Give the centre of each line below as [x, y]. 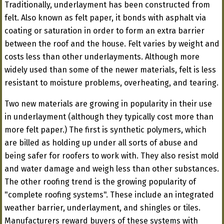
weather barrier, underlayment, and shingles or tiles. [102, 208]
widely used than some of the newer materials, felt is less [110, 70]
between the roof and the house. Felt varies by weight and [112, 44]
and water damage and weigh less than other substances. [112, 169]
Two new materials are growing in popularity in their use [108, 104]
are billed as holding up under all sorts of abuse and [101, 143]
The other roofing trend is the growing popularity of [100, 182]
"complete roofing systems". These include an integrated [109, 195]
